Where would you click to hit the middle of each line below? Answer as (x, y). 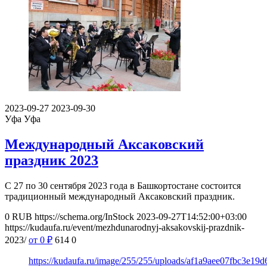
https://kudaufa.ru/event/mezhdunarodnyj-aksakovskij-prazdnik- (125, 227)
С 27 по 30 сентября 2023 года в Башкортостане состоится (123, 185)
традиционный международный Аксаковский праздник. (120, 196)
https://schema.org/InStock (84, 216)
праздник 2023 (52, 160)
